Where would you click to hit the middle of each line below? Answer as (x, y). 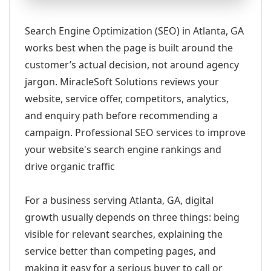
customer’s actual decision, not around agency (132, 65)
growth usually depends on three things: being (132, 217)
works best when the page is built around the (129, 48)
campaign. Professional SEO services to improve (135, 132)
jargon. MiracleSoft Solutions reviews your (122, 82)
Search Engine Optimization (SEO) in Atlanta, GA (134, 31)
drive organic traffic (70, 166)
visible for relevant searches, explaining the (124, 234)
